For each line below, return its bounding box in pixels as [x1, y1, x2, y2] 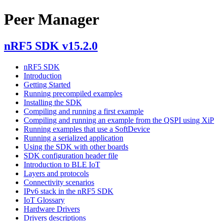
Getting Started [24, 80, 71, 89]
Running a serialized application [24, 133, 123, 142]
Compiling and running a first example [24, 107, 144, 115]
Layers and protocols [24, 169, 89, 178]
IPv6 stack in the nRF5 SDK [24, 186, 113, 195]
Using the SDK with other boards [24, 142, 128, 151]
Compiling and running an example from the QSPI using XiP [24, 115, 214, 124]
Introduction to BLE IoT [24, 160, 100, 169]
